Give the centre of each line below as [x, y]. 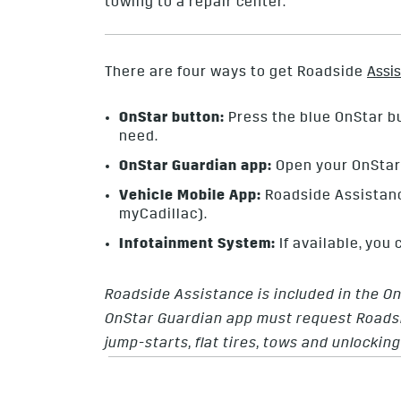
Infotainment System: [197, 245]
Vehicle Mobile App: [190, 197]
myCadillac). [163, 215]
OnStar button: [172, 119]
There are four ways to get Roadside [236, 74]
